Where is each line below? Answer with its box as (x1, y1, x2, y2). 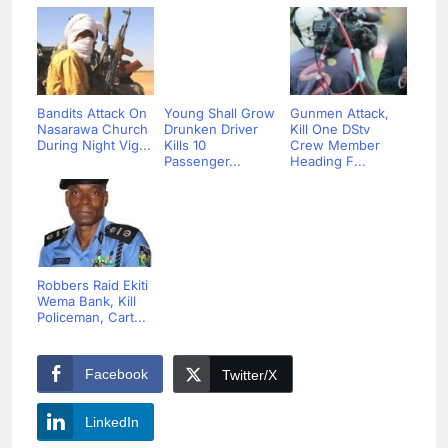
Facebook (85, 365, 148, 382)
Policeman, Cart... (37, 308, 146, 325)
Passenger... (163, 152, 241, 169)
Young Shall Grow (163, 104, 275, 121)
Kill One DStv (290, 120, 370, 137)
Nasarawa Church (37, 120, 148, 137)
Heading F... (290, 152, 366, 169)
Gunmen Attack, (290, 104, 389, 121)
